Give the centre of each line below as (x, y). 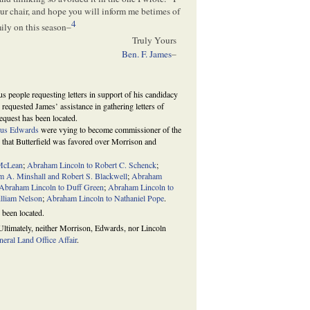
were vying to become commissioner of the (110, 129)
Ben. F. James (146, 54)
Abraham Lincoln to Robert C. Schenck (92, 164)
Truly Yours (154, 40)
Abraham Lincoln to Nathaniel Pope (106, 198)
